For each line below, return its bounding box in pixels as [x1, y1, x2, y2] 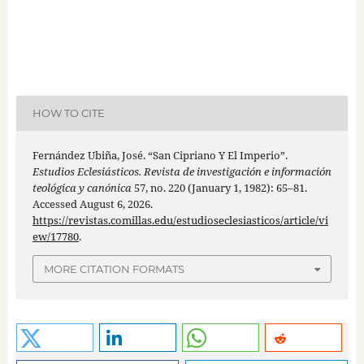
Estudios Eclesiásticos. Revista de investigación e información [32, 163, 331, 179]
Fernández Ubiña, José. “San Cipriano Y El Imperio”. [32, 147, 288, 162]
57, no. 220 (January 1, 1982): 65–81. [131, 180, 307, 195]
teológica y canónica [32, 180, 132, 195]
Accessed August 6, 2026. [32, 196, 153, 211]
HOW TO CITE [32, 106, 105, 120]
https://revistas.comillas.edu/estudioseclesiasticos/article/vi [32, 212, 328, 227]
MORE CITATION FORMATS [44, 262, 184, 276]
